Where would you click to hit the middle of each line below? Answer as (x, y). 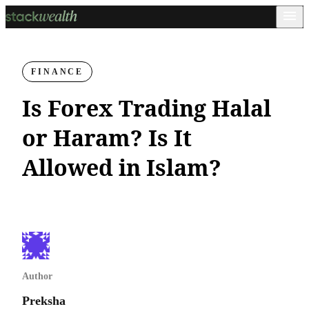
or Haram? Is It (107, 138)
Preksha (44, 301)
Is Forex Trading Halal (147, 108)
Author (37, 276)
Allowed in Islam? (122, 167)
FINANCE (58, 72)
